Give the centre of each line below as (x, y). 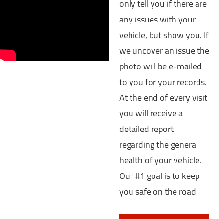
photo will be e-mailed (161, 66)
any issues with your (157, 20)
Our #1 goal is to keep (159, 176)
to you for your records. (163, 82)
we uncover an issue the (164, 51)
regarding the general (159, 145)
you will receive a (151, 113)
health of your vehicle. (160, 160)
